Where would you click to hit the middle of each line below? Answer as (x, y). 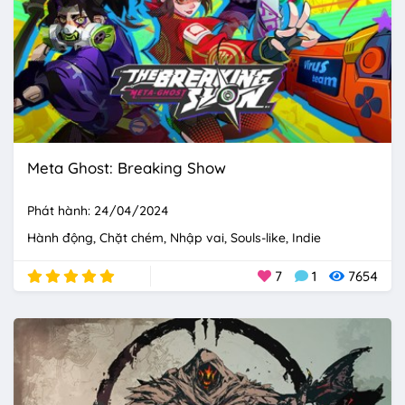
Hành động (60, 237)
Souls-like (258, 237)
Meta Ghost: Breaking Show (127, 167)
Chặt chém (132, 237)
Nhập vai (197, 237)
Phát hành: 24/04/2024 (98, 210)
